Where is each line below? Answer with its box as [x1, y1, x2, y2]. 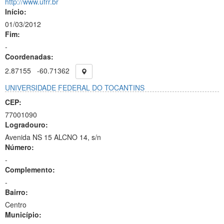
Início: [5, 6, 26, 16]
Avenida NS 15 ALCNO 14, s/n [5, 132, 101, 142]
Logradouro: [5, 119, 48, 129]
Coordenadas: [5, 51, 53, 61]
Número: [5, 142, 34, 152]
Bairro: [5, 187, 28, 197]
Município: [5, 209, 41, 219]
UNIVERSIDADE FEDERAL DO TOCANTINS [5, 82, 144, 92]
